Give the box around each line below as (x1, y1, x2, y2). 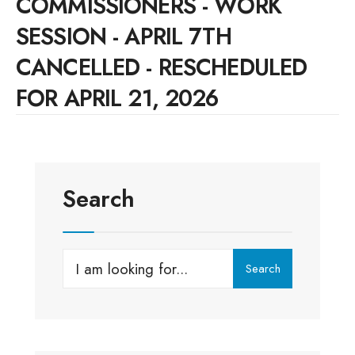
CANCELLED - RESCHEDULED (16, 52, 307, 84)
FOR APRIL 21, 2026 (16, 82, 219, 115)
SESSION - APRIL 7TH (16, 21, 231, 53)
